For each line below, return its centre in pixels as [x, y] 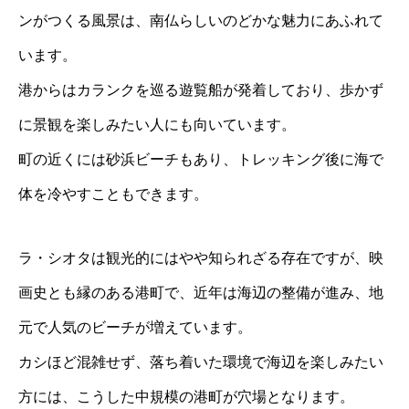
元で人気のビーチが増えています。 [135, 327]
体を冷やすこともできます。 [113, 194]
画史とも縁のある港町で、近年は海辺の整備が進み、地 [201, 292]
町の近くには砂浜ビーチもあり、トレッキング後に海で [201, 159]
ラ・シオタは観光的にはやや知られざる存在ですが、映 [201, 257]
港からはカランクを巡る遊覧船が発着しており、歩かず [201, 89]
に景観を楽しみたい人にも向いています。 [157, 124]
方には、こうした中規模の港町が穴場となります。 [186, 396]
